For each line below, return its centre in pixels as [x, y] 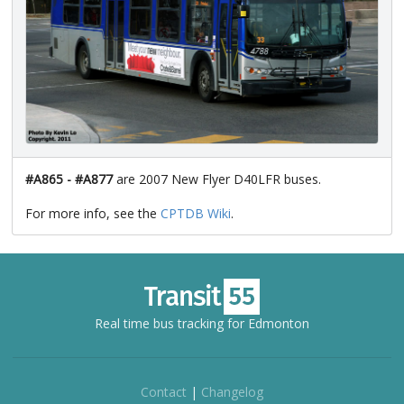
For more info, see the [93, 214]
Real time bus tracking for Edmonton [202, 324]
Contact [164, 392]
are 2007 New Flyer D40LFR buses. [217, 179]
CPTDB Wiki [196, 214]
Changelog [232, 392]
